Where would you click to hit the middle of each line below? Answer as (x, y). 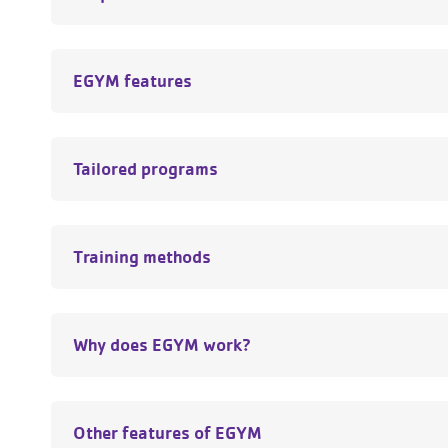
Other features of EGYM (167, 432)
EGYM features (132, 80)
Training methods (142, 256)
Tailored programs (145, 168)
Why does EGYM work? (162, 344)
